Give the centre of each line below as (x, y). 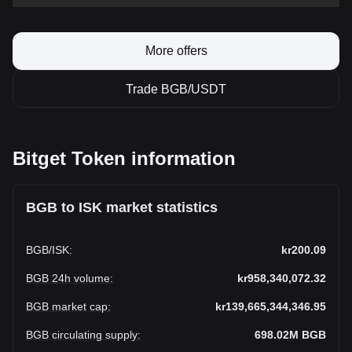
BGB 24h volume (68, 278)
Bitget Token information (124, 158)
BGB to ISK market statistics (122, 207)
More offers (176, 51)
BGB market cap (67, 306)
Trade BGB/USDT (176, 89)
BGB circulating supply (82, 335)
